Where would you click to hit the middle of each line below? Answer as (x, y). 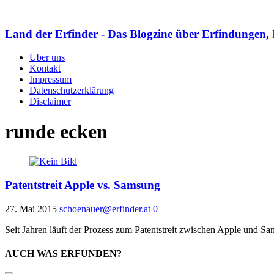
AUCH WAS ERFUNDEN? (63, 254)
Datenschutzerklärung (72, 91)
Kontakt (45, 68)
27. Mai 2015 (31, 209)
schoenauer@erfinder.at (105, 209)
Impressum (50, 80)
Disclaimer (50, 102)
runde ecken (56, 131)
